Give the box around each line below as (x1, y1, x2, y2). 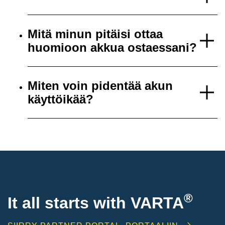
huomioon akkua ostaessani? (28, 41, 197, 55)
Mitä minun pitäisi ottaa (28, 27, 163, 41)
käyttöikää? (28, 92, 93, 106)
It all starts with (8, 194, 131, 212)
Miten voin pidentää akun (28, 79, 173, 93)
